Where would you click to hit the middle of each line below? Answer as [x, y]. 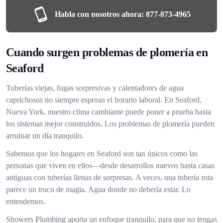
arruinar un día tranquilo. [45, 136]
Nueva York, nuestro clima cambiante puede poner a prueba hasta [109, 112]
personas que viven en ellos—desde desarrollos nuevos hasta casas [110, 166]
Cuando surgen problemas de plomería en [107, 52]
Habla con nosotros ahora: [99, 14]
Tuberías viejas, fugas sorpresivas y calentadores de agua [95, 88]
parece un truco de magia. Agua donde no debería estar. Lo [98, 189]
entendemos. [26, 201]
